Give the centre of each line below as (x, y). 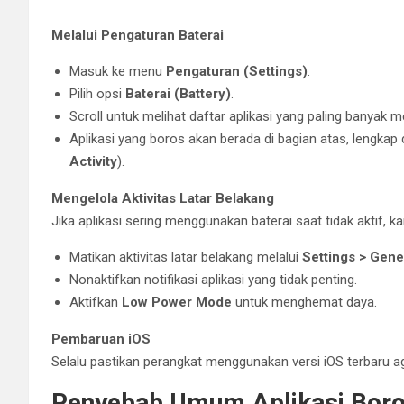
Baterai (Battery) (178, 93)
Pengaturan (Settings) (237, 71)
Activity (93, 161)
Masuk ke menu (118, 71)
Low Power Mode (177, 302)
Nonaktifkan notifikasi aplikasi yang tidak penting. (213, 279)
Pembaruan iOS (101, 339)
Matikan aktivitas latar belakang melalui (186, 257)
